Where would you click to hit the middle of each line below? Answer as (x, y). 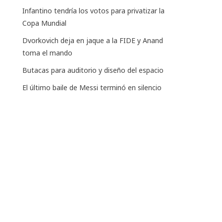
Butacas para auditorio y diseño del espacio (93, 70)
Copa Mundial (45, 23)
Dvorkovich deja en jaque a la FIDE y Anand (93, 40)
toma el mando (48, 53)
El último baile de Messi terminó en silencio (92, 87)
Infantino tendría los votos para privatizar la (94, 10)
